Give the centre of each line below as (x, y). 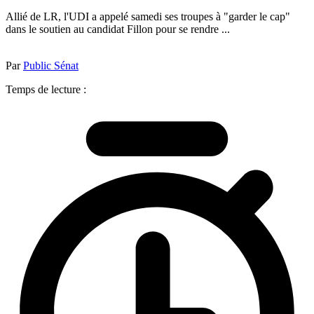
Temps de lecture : (46, 89)
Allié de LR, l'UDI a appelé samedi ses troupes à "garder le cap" (148, 16)
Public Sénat (51, 65)
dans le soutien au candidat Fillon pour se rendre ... (118, 29)
